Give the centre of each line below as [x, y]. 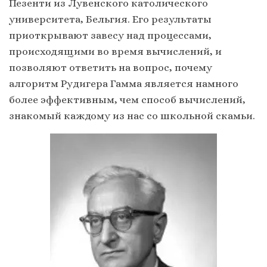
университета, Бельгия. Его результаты [110, 19]
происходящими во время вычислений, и [115, 51]
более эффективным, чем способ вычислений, [127, 99]
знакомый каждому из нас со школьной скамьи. [133, 115]
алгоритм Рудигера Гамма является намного [124, 83]
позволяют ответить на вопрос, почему [111, 67]
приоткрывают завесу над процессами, [110, 35]
